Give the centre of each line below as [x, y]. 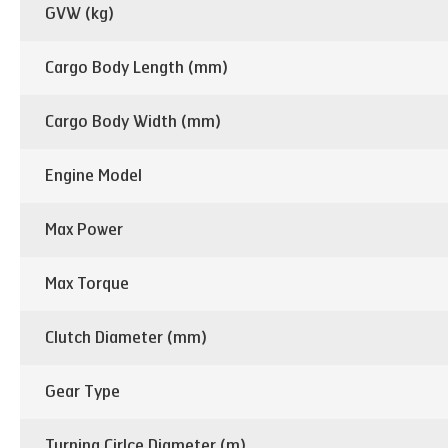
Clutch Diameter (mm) [126, 337]
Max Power [84, 229]
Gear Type [82, 391]
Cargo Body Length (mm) [136, 67]
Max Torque [87, 283]
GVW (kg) [79, 13]
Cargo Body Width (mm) [133, 121]
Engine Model [93, 175]
